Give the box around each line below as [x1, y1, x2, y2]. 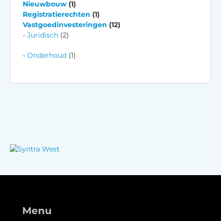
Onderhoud [27, 50, 67, 60]
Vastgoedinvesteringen [23, 20, 107, 29]
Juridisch [27, 30, 58, 39]
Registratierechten [23, 9, 90, 19]
